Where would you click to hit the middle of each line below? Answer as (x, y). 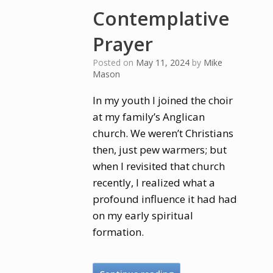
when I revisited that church (159, 166)
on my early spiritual (143, 215)
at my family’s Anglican (149, 117)
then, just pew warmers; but (160, 150)
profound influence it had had (165, 199)
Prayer (123, 44)
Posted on (117, 62)
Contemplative (161, 18)
